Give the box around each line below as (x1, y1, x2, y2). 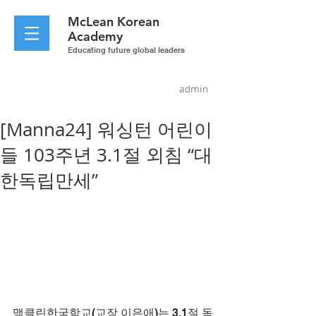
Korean (117, 13, 159, 30)
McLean (68, 13, 117, 30)
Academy (68, 28, 123, 44)
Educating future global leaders (68, 45, 185, 55)
